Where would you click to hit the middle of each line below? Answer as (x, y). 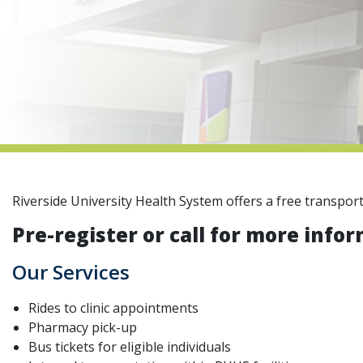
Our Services (71, 272)
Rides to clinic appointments (113, 308)
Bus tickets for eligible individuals (130, 347)
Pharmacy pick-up (83, 327)
